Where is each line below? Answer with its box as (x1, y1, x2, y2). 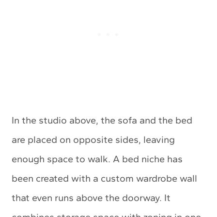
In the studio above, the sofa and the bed (12, 114, 192, 126)
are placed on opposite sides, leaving (12, 134, 175, 146)
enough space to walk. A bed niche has (12, 153, 183, 165)
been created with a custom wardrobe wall (12, 172, 197, 185)
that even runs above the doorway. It (12, 192, 170, 204)
